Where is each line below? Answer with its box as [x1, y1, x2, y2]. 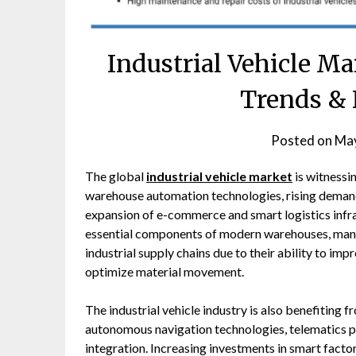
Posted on [270, 131, 335, 149]
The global [85, 168, 146, 184]
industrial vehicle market [146, 168, 292, 184]
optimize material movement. [85, 263, 244, 279]
